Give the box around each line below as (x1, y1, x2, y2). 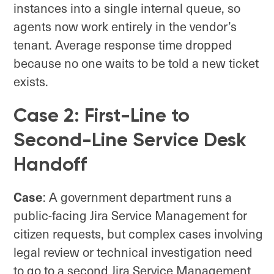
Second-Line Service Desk (13, 128, 246, 152)
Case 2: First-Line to (13, 103, 190, 127)
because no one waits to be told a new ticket (13, 54, 259, 72)
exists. (13, 73, 48, 91)
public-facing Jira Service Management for (13, 207, 247, 224)
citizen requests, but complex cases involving (13, 225, 263, 243)
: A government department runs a (43, 188, 232, 206)
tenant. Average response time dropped (13, 36, 232, 54)
